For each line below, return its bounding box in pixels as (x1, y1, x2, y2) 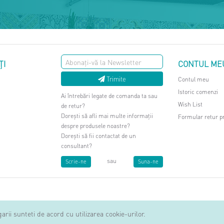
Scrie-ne (65, 158, 86, 165)
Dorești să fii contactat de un (61, 132, 136, 139)
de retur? (61, 102, 85, 109)
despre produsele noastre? (61, 122, 130, 129)
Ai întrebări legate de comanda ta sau (61, 92, 157, 99)
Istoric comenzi (178, 88, 218, 95)
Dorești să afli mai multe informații (61, 112, 153, 119)
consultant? (61, 142, 92, 149)
